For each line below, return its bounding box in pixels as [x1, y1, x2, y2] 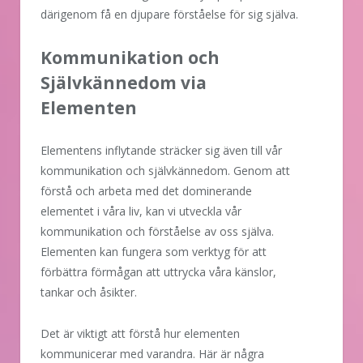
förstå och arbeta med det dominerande [41, 183, 252, 199]
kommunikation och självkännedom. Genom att [41, 163, 290, 179]
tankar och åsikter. [41, 284, 137, 301]
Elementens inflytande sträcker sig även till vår [41, 143, 282, 159]
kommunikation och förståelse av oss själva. [41, 224, 274, 240]
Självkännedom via [41, 71, 207, 95]
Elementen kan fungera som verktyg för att [41, 244, 267, 260]
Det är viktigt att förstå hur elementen [41, 326, 240, 342]
